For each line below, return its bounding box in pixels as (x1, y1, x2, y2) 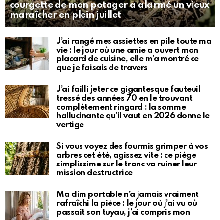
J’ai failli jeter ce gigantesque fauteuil (56, 85, 201, 94)
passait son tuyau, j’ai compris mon (56, 208, 190, 217)
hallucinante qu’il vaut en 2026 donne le (56, 111, 210, 120)
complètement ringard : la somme (56, 103, 186, 111)
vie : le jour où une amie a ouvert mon (56, 46, 198, 55)
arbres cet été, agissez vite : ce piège (56, 151, 196, 160)
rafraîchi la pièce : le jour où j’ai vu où (56, 199, 197, 208)
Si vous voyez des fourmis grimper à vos (56, 142, 208, 151)
